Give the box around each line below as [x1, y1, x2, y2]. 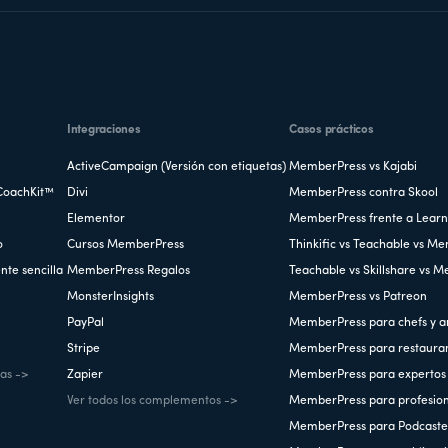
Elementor [66, 212, 125, 225]
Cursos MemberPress [66, 238, 184, 251]
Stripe [66, 342, 100, 355]
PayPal [66, 316, 104, 329]
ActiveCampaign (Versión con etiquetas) [66, 160, 286, 173]
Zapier [66, 368, 103, 381]
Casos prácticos [289, 123, 374, 136]
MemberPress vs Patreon [289, 290, 428, 303]
